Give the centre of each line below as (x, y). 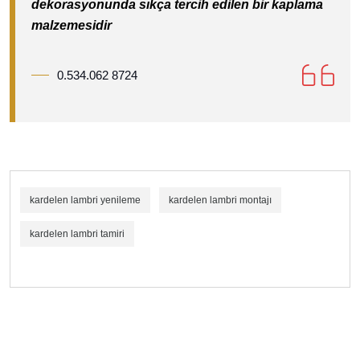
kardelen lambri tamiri (77, 233)
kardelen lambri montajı (220, 200)
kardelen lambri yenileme (85, 200)
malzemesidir (72, 25)
